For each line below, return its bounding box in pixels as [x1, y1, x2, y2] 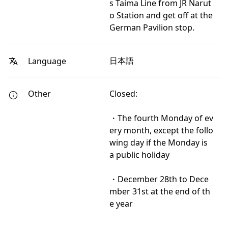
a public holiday [109, 149, 169, 161]
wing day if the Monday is [109, 137, 208, 149]
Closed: [109, 88, 137, 100]
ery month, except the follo [109, 125, 213, 136]
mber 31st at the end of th [109, 186, 210, 197]
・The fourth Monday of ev [109, 112, 213, 124]
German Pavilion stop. [109, 22, 194, 34]
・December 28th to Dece [109, 174, 209, 185]
